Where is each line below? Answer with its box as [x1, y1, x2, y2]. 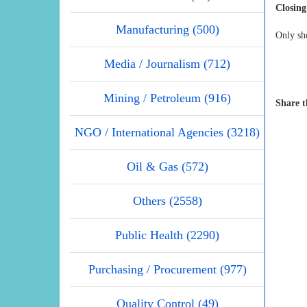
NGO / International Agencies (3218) [75, 125, 260, 139]
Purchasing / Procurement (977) [88, 262, 247, 276]
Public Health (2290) [115, 228, 219, 242]
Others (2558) [132, 193, 202, 208]
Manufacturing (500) [115, 22, 219, 36]
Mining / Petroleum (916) [103, 90, 231, 105]
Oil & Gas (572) [126, 159, 208, 173]
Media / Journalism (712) [104, 56, 230, 71]
